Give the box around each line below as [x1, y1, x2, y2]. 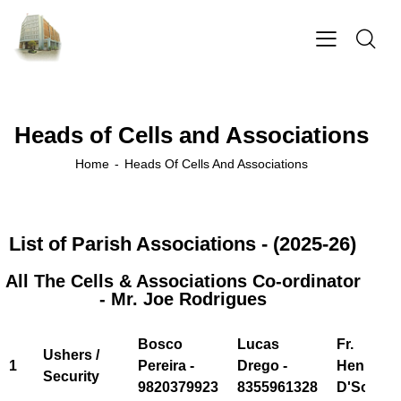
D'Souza [336, 380, 395, 396]
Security [42, 369, 100, 385]
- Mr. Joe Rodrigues [98, 289, 267, 310]
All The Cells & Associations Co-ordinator [4, 271, 361, 292]
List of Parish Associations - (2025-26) [9, 233, 356, 256]
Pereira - [137, 358, 195, 374]
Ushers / [42, 347, 100, 363]
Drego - [236, 358, 288, 374]
